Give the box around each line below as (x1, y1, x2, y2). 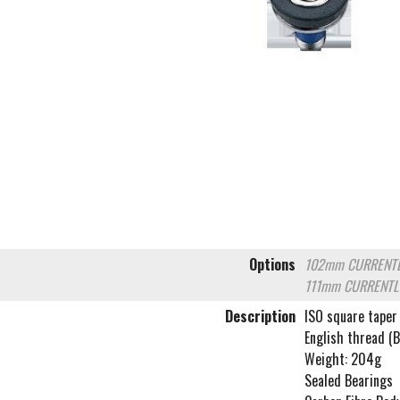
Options (249, 254, 296, 276)
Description (225, 305, 296, 328)
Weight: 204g (304, 348, 381, 371)
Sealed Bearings (304, 370, 393, 392)
